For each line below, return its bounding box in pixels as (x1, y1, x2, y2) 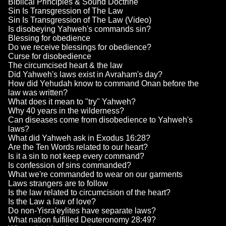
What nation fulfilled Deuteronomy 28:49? (8, 215, 156, 224)
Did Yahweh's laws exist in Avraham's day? (8, 70, 162, 79)
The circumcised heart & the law (8, 61, 123, 70)
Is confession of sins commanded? (8, 161, 131, 170)
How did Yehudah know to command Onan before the (8, 79, 199, 88)
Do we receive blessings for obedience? (8, 43, 151, 52)
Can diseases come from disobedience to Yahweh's (8, 116, 193, 125)
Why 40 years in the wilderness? (8, 106, 124, 116)
